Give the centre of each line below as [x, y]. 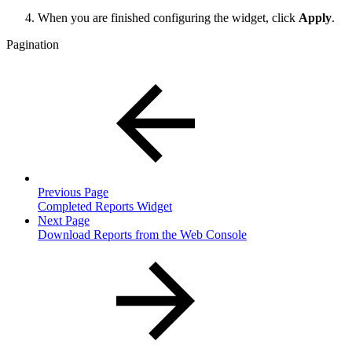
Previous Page [73, 192]
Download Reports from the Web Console [142, 234]
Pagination [33, 44]
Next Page [64, 220]
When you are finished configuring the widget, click [168, 17]
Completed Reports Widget [105, 206]
